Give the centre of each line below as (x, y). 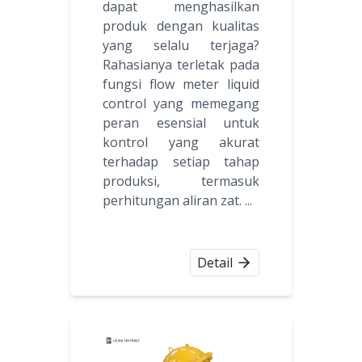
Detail (215, 263)
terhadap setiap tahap (181, 162)
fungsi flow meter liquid (181, 84)
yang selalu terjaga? (181, 46)
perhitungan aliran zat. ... (177, 201)
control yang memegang (181, 104)
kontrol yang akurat (181, 143)
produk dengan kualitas (181, 26)
